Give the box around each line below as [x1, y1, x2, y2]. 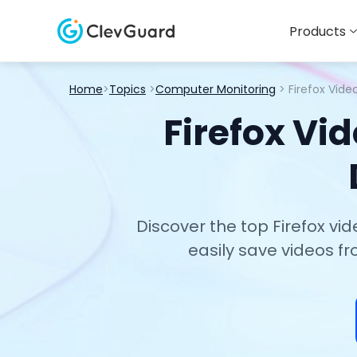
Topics [109, 81, 146, 97]
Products [289, 22, 346, 41]
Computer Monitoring [155, 81, 276, 97]
